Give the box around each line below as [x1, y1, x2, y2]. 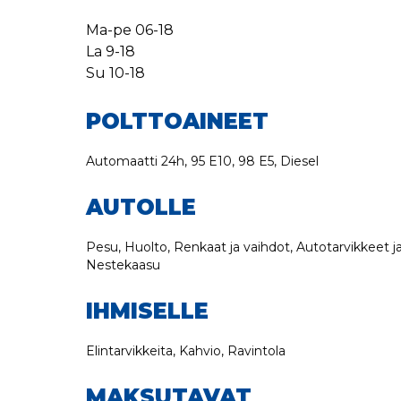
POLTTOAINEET [86, 108, 269, 134]
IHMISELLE [86, 298, 209, 324]
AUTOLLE [86, 194, 196, 220]
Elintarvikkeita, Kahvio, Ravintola [86, 343, 286, 359]
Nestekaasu [86, 257, 160, 273]
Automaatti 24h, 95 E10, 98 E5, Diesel [86, 153, 319, 169]
